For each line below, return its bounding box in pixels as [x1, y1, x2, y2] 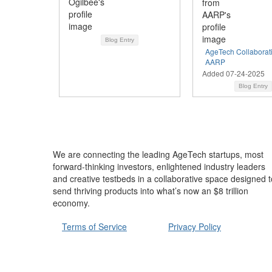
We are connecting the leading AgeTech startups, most [53, 148, 263, 161]
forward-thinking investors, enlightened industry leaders [53, 160, 265, 173]
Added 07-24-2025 [202, 68, 265, 78]
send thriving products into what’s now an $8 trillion [53, 185, 248, 197]
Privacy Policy [168, 220, 221, 233]
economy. [53, 197, 90, 209]
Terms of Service [62, 220, 127, 233]
